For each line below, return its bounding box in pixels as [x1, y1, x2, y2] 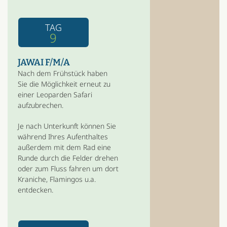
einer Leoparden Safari [17, 90, 92, 99]
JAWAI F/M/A [17, 57, 70, 68]
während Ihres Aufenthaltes [17, 132, 108, 141]
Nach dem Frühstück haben [17, 68, 107, 78]
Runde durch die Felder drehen [17, 153, 118, 163]
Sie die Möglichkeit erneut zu [17, 79, 110, 89]
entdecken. [17, 185, 53, 195]
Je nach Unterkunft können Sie [17, 121, 116, 131]
